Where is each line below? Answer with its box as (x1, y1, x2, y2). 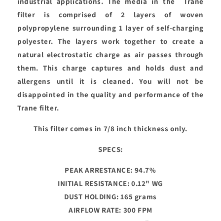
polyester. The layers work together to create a (17, 37, 204, 46)
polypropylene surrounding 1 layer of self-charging (17, 23, 204, 33)
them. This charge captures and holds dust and (17, 63, 204, 73)
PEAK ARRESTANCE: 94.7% (65, 165, 156, 175)
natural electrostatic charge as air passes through (17, 50, 204, 60)
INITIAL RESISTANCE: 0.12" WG (58, 179, 163, 188)
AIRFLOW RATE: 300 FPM (69, 205, 152, 215)
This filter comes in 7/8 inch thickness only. (34, 124, 187, 134)
